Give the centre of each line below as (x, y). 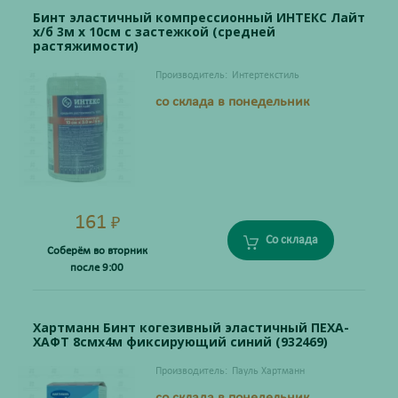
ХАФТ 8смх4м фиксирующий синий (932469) (180, 342)
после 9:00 (97, 268)
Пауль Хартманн (268, 372)
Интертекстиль (265, 76)
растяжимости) (86, 46)
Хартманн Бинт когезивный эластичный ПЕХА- (191, 328)
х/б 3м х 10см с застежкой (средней (154, 32)
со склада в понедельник (232, 103)
